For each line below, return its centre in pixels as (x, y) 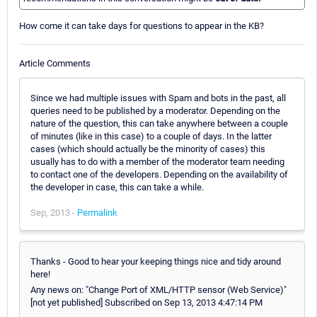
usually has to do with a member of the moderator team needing (157, 161)
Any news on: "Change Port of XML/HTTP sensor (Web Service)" (158, 289)
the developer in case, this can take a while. (117, 187)
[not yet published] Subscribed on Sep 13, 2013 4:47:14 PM (146, 302)
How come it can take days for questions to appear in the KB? (142, 26)
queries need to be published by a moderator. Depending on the (155, 110)
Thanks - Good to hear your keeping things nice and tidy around (156, 261)
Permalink (97, 212)
